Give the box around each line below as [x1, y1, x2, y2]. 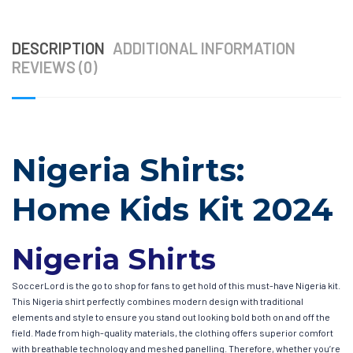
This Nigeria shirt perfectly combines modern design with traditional [12, 295, 303, 307]
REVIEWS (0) [12, 57, 97, 76]
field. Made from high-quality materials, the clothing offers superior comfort [12, 326, 333, 338]
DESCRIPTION [12, 38, 105, 58]
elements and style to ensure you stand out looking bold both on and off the [12, 310, 330, 322]
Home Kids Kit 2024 [12, 189, 333, 229]
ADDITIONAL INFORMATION [113, 38, 295, 58]
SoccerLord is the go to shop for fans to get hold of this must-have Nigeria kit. [12, 279, 340, 291]
